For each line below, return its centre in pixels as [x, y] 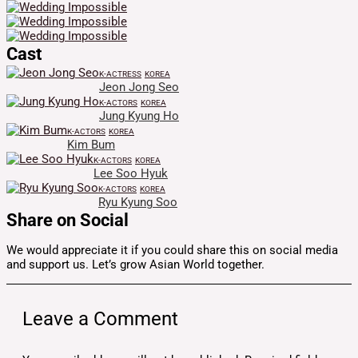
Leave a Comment [100, 318]
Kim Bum [91, 144]
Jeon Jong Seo [139, 87]
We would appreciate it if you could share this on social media [172, 251]
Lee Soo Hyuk [131, 173]
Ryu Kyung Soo [138, 202]
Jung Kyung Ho [139, 115]
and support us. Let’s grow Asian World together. [135, 265]
